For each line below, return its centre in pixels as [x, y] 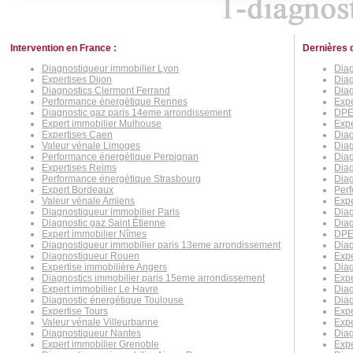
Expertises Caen [77, 134]
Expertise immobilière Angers [104, 267]
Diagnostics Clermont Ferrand [106, 90]
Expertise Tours [75, 311]
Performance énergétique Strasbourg [121, 178]
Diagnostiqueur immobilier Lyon [110, 68]
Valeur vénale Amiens [88, 201]
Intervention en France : [63, 48]
